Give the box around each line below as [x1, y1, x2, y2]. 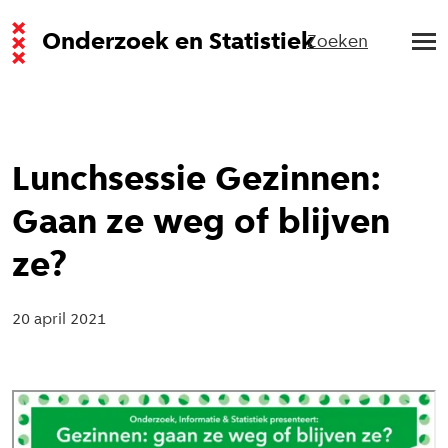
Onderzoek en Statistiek [42, 30, 315, 55]
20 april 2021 [12, 312, 106, 328]
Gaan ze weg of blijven [12, 206, 390, 242]
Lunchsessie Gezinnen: [12, 163, 382, 199]
